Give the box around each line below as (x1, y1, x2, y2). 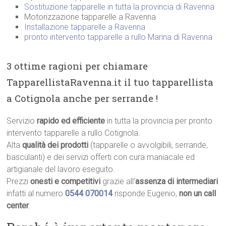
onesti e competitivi (30, 177, 101, 187)
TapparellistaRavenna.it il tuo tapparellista (7, 76, 214, 89)
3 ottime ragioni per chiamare (7, 60, 148, 73)
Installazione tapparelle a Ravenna (24, 22, 146, 32)
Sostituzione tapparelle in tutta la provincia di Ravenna (24, 2, 215, 12)
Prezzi (7, 177, 31, 187)
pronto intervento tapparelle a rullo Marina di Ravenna (24, 32, 213, 42)
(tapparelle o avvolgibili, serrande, (88, 140, 208, 150)
